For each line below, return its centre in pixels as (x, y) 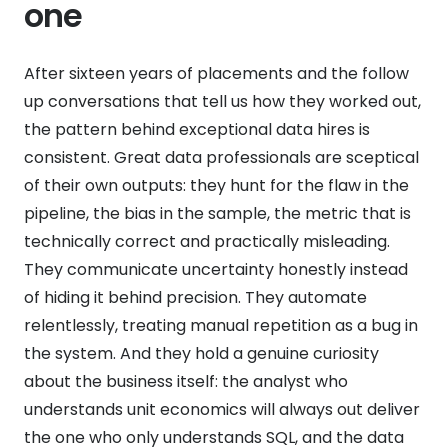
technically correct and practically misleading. (207, 241)
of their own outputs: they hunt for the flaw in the (216, 185)
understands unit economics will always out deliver (222, 409)
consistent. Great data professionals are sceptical (221, 157)
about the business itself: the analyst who (186, 381)
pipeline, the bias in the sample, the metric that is (217, 213)
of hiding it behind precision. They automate (195, 297)
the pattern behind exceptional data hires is (197, 129)
